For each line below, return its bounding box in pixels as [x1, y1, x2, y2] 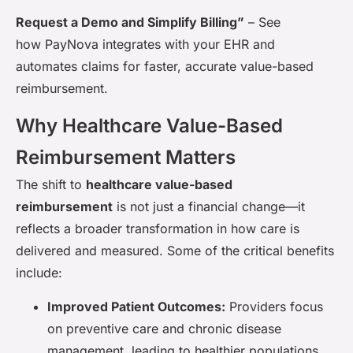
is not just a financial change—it [113, 199, 305, 215]
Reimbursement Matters [16, 146, 236, 169]
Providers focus [225, 298, 323, 314]
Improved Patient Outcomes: [47, 298, 225, 314]
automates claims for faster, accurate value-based [16, 58, 314, 75]
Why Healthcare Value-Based [16, 114, 283, 138]
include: [16, 265, 62, 281]
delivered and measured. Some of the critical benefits [16, 243, 334, 259]
